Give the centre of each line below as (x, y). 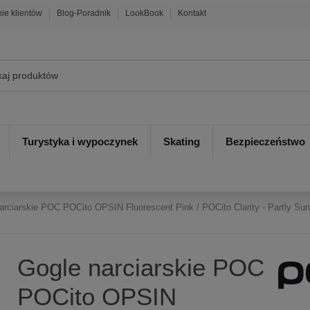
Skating (182, 142)
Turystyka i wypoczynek (80, 142)
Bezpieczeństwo (265, 142)
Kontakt (192, 13)
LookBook (146, 13)
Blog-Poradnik (85, 13)
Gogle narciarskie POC (140, 267)
